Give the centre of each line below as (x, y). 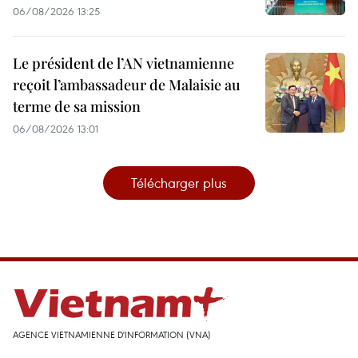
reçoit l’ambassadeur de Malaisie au (127, 84)
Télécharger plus (179, 182)
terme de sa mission (77, 106)
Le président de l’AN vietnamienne (123, 63)
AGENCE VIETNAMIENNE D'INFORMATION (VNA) (112, 334)
